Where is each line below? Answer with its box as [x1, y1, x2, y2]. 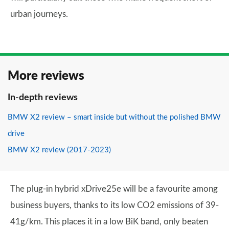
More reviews [8, 70, 84, 82]
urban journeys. [10, 10, 68, 18]
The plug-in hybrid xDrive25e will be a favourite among [10, 185, 218, 193]
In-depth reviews [8, 93, 78, 102]
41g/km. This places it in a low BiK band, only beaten [10, 217, 208, 226]
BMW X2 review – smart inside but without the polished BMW [8, 113, 221, 121]
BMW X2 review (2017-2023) [8, 146, 111, 154]
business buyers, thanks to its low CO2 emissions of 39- [10, 201, 219, 210]
